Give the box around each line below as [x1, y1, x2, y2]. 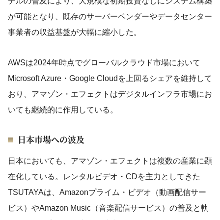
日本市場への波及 [18, 133, 84, 145]
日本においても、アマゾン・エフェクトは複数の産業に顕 [8, 157, 212, 165]
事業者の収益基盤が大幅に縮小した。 [8, 28, 141, 36]
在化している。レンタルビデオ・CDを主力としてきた [8, 172, 200, 181]
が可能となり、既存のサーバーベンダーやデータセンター [8, 12, 212, 21]
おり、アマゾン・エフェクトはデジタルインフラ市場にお [8, 90, 212, 98]
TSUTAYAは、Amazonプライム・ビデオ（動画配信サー [8, 188, 206, 196]
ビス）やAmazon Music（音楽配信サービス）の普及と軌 [8, 204, 209, 212]
